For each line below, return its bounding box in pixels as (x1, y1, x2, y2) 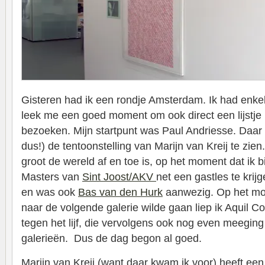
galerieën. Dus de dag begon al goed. (21, 232, 202, 244)
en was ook (21, 186, 78, 198)
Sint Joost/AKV (82, 171, 156, 183)
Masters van (21, 171, 82, 183)
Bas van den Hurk (78, 186, 163, 198)
